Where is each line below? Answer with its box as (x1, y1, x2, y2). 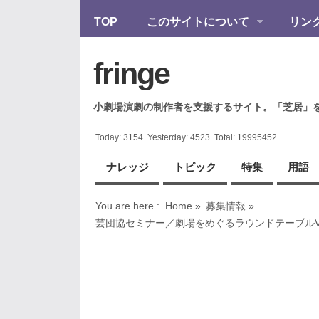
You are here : (95, 200, 160, 212)
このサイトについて (146, 15, 249, 28)
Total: (210, 132, 238, 143)
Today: (95, 132, 124, 143)
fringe (93, 56, 170, 90)
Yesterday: (143, 132, 191, 143)
